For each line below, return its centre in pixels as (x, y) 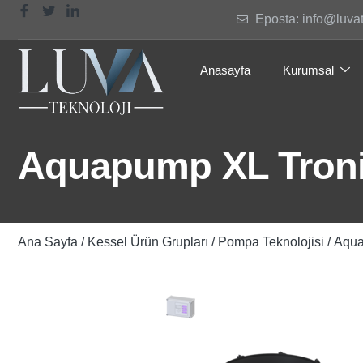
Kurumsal (308, 70)
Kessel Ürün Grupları (148, 242)
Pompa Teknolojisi (271, 242)
